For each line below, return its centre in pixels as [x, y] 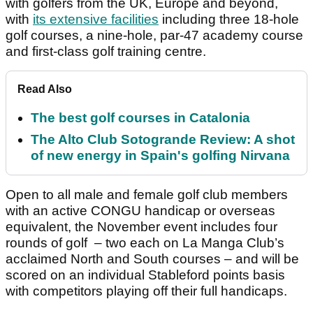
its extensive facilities [96, 20]
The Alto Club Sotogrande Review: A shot [163, 140]
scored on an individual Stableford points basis [145, 275]
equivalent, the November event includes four [141, 227]
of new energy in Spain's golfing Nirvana [160, 156]
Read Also [45, 89]
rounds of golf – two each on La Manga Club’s [145, 243]
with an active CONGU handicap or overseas [140, 211]
